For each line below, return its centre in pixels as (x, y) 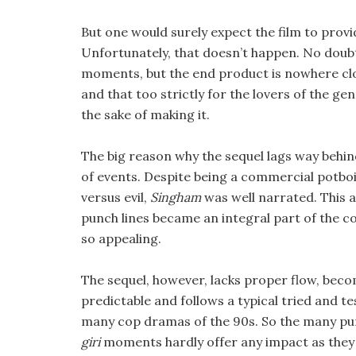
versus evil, (116, 197)
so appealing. (121, 238)
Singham (177, 197)
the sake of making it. (145, 114)
